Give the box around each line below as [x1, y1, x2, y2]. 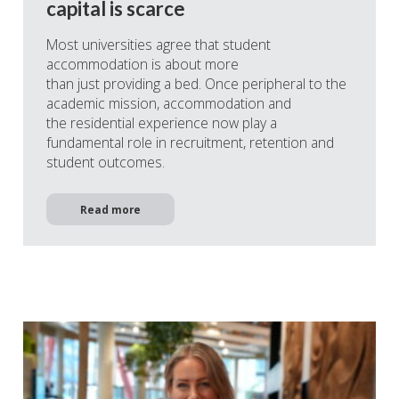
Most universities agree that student [46, 35, 271, 55]
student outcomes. [46, 152, 168, 173]
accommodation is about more [46, 54, 239, 75]
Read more [80, 201, 141, 216]
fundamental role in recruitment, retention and [46, 133, 334, 153]
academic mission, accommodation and [46, 94, 291, 114]
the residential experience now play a [46, 113, 277, 134]
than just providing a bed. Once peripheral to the [46, 74, 346, 94]
